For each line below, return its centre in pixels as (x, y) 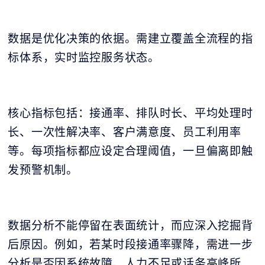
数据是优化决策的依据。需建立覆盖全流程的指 (130, 39)
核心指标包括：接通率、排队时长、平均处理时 (130, 113)
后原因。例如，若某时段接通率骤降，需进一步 (130, 245)
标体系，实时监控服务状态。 (84, 58)
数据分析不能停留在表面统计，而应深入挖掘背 (130, 226)
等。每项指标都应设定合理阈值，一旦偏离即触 (130, 151)
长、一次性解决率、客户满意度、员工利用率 (125, 132)
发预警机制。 (43, 170)
